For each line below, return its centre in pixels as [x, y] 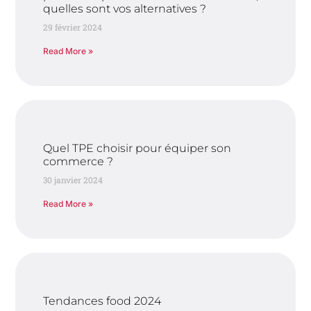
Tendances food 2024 [102, 301]
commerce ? [78, 162]
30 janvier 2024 [73, 180]
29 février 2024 [73, 27]
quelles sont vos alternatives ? [125, 9]
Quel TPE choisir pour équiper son [137, 149]
